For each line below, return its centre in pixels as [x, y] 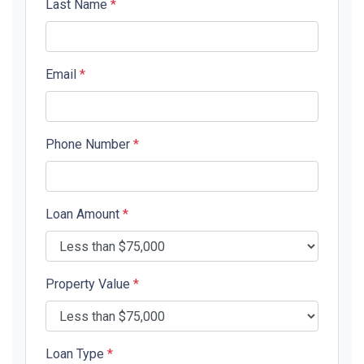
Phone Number [89, 145]
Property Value [89, 284]
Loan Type [76, 354]
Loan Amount [84, 214]
